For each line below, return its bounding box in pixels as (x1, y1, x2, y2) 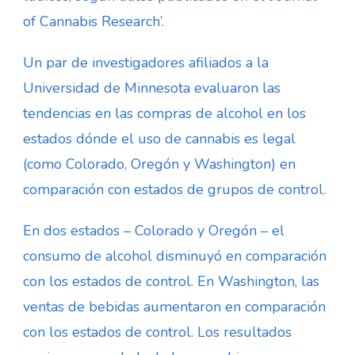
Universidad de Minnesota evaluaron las (23, 78, 281, 97)
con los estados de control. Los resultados (23, 322, 292, 342)
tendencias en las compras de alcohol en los (23, 103, 306, 123)
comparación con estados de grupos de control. (23, 179, 326, 199)
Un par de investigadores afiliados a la (23, 52, 269, 72)
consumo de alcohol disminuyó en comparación (23, 246, 326, 265)
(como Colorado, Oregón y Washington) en (23, 154, 296, 174)
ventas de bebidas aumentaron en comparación (23, 296, 326, 316)
